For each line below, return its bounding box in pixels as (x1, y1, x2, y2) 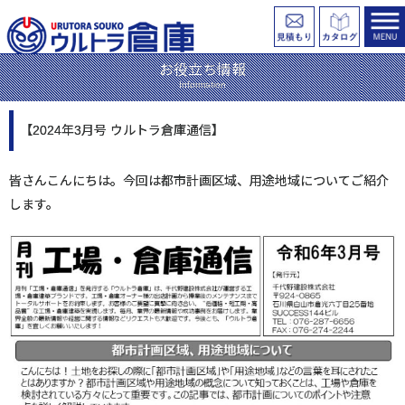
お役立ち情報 (159, 62, 246, 78)
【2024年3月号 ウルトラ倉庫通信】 (20, 123, 224, 137)
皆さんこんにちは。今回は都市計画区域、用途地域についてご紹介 (9, 174, 389, 188)
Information (179, 80, 226, 89)
